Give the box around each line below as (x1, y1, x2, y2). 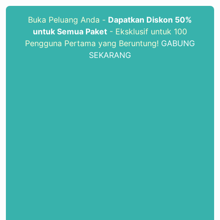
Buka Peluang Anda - (28, 15, 108, 25)
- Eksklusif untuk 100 (107, 27, 187, 36)
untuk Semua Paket (33, 27, 107, 36)
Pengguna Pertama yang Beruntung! (25, 38, 161, 48)
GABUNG (161, 38, 195, 48)
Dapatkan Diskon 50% (108, 15, 192, 25)
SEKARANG (89, 50, 131, 60)
